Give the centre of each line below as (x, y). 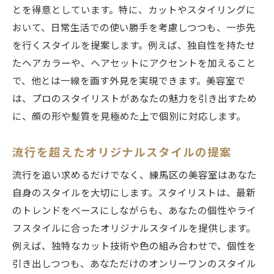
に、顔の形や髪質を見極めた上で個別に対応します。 (129, 117)
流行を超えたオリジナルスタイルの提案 (122, 152)
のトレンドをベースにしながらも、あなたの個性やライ (134, 211)
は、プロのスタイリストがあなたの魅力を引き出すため (135, 99)
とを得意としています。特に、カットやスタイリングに (134, 10)
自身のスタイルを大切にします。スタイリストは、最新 (134, 193)
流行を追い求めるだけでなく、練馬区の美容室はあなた (135, 175)
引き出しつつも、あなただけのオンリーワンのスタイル (134, 264)
